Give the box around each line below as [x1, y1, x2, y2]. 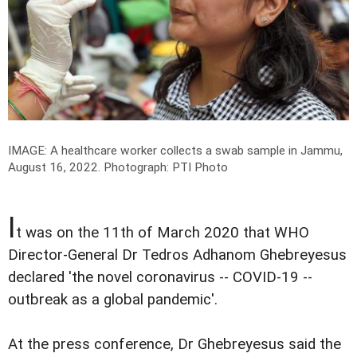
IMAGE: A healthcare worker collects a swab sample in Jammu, [8, 143, 343, 158]
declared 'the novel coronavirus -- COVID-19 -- [8, 268, 312, 286]
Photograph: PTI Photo [104, 159, 228, 175]
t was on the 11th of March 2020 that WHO [16, 223, 309, 241]
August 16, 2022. [8, 159, 104, 175]
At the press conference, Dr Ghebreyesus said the [8, 335, 341, 353]
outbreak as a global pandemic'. [8, 290, 218, 308]
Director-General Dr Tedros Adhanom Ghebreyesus [8, 245, 347, 264]
